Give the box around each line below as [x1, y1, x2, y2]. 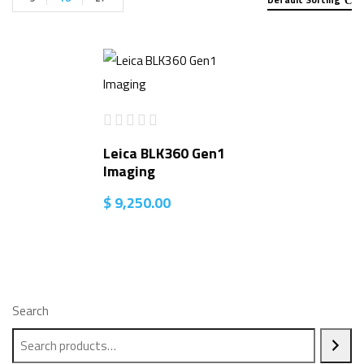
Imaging [103, 159, 155, 182]
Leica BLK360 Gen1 [103, 141, 225, 164]
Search [12, 301, 49, 320]
